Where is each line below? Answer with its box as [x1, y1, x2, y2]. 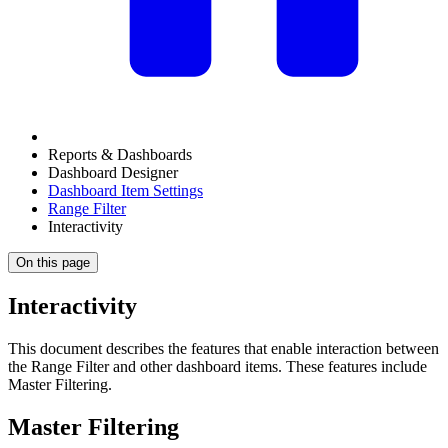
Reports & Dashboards [48, 146, 192, 163]
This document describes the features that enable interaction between [8, 339, 439, 357]
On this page [16, 255, 90, 270]
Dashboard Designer [48, 164, 178, 181]
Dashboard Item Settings [48, 182, 203, 199]
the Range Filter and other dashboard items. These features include [8, 357, 427, 375]
